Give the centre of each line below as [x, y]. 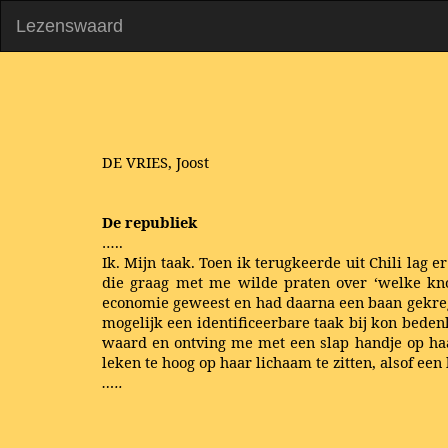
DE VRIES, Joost [155, 162]
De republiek [149, 222]
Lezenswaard [69, 26]
